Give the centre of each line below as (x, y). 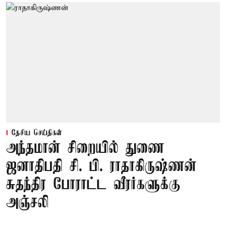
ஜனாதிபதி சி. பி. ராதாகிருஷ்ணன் (101, 166)
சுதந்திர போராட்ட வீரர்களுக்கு (93, 185)
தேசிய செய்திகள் (37, 133)
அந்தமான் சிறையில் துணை (85, 148)
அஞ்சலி (27, 203)
